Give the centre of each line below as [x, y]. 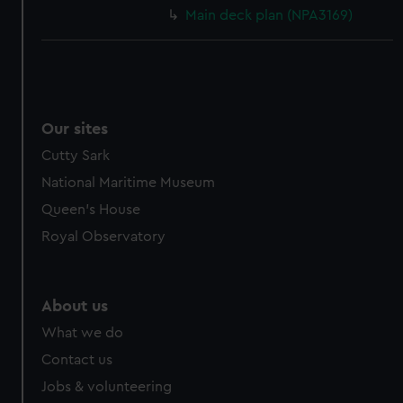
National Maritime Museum [129, 183]
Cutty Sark [76, 156]
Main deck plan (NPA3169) [269, 15]
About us [75, 306]
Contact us [77, 360]
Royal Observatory [104, 237]
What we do [83, 333]
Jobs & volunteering [107, 387]
